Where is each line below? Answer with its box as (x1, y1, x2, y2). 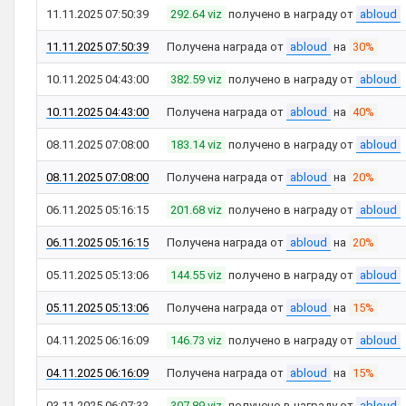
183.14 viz (170, 138, 222, 151)
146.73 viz (170, 333, 222, 347)
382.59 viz (170, 72, 222, 86)
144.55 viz (170, 268, 222, 282)
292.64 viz (170, 7, 222, 21)
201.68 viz (170, 203, 222, 217)
